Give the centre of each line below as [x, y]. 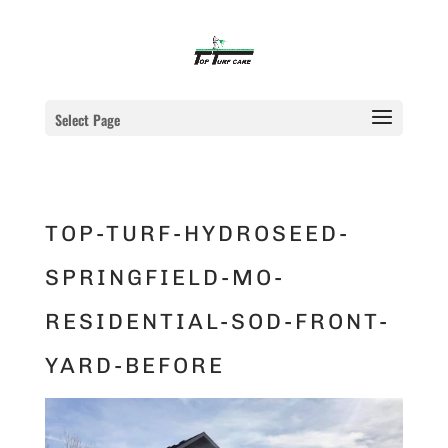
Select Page [87, 119]
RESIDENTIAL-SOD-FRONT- [217, 321]
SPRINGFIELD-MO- [164, 277]
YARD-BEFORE [134, 365]
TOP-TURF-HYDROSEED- [197, 233]
